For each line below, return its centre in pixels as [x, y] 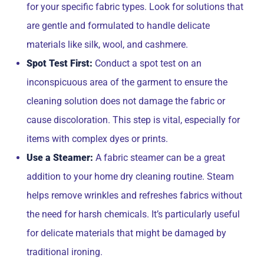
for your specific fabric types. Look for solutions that [135, 7]
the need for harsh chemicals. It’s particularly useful [133, 214]
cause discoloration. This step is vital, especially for [133, 120]
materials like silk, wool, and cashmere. [107, 44]
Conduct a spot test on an [147, 63]
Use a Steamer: [60, 158]
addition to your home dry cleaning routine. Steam [130, 176]
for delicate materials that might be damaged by [126, 233]
